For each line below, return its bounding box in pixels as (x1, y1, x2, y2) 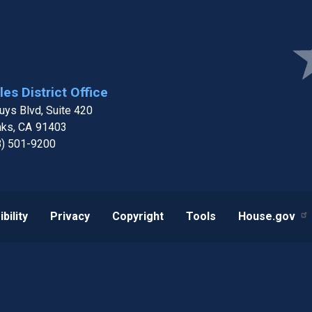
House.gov (237, 210, 295, 224)
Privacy (49, 210, 90, 224)
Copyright (111, 210, 164, 224)
